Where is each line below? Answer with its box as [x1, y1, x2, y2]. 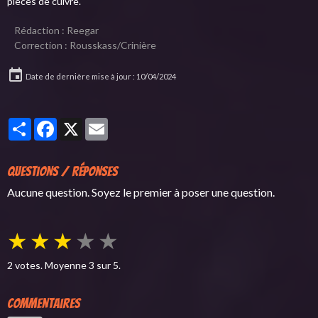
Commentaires [7, 296, 80, 311]
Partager [31, 116, 70, 129]
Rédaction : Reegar [14, 23, 99, 36]
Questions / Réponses [7, 163, 118, 178]
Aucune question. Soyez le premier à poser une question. [7, 185, 275, 199]
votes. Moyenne [13, 259, 89, 272]
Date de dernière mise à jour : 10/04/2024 [24, 71, 176, 81]
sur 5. [94, 259, 121, 272]
